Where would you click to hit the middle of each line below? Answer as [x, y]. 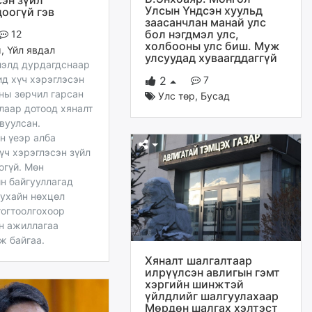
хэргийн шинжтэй [194, 284]
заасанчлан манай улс [205, 22]
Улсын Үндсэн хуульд [204, 10]
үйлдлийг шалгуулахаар [212, 296]
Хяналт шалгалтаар [198, 260]
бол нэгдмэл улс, [192, 34]
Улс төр [177, 95]
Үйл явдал [31, 50]
